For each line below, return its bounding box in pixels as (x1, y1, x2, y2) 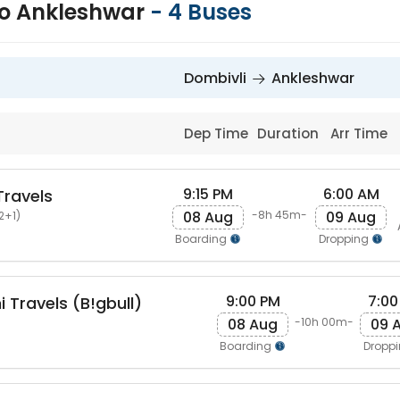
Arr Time (330, 124, 392, 143)
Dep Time (184, 124, 253, 143)
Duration (256, 124, 322, 143)
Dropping (319, 230, 371, 246)
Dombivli (184, 68, 246, 88)
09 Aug (326, 206, 376, 228)
